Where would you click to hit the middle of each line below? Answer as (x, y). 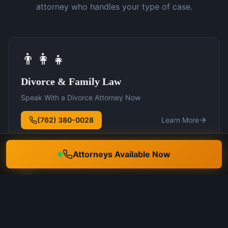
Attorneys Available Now (122, 154)
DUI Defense (48, 194)
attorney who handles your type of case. (114, 6)
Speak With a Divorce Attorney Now (81, 97)
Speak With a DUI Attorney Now (74, 210)
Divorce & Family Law (71, 81)
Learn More (180, 120)
